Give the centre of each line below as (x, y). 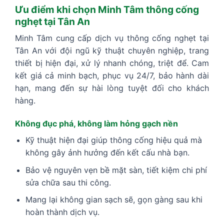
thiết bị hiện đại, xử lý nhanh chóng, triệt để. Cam (112, 63)
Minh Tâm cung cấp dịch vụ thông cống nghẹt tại (112, 38)
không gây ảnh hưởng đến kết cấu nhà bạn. (107, 153)
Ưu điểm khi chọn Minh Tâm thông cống (107, 9)
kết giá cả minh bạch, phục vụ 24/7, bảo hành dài (112, 76)
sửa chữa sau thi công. (68, 182)
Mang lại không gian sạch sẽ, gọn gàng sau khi (114, 200)
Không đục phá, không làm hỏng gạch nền (96, 124)
